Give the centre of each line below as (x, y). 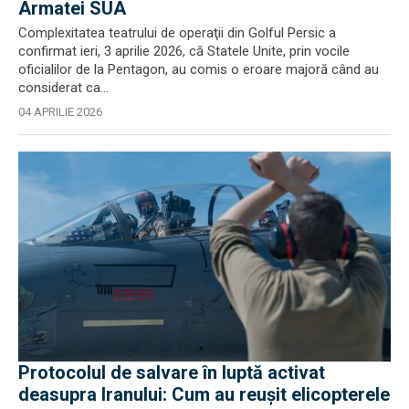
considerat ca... (63, 88)
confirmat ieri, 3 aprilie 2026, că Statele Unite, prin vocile (184, 51)
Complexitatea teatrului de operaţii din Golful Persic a (177, 33)
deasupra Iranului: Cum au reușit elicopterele (204, 394)
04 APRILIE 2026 (60, 112)
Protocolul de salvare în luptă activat (172, 372)
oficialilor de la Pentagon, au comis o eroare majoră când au (199, 69)
